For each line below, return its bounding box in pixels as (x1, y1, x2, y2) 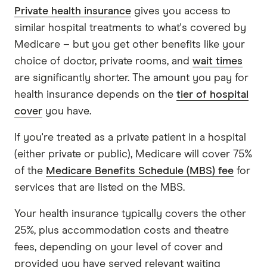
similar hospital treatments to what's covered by (14, 22, 246, 33)
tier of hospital (176, 89, 249, 100)
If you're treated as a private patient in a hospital (14, 132, 246, 143)
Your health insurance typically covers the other (14, 208, 246, 219)
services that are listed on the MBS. (14, 182, 185, 193)
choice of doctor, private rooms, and (14, 55, 193, 67)
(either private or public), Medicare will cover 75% (14, 148, 252, 160)
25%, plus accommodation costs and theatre (14, 225, 229, 236)
